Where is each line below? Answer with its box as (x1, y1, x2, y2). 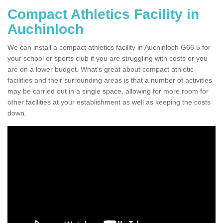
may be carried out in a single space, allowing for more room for (7, 87, 209, 95)
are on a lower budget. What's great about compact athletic (7, 65, 194, 73)
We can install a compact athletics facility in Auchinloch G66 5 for (7, 43, 211, 51)
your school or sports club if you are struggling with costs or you (7, 54, 208, 62)
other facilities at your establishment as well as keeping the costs (7, 98, 211, 106)
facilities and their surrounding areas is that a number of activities (7, 76, 212, 84)
